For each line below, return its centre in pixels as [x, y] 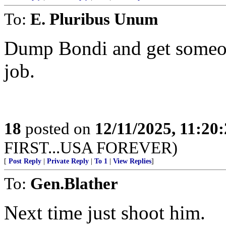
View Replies [132, 161]
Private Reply [68, 161]
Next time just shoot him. [105, 213]
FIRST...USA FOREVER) [91, 148]
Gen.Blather [74, 183]
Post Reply [25, 161]
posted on [58, 128]
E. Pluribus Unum [94, 19]
